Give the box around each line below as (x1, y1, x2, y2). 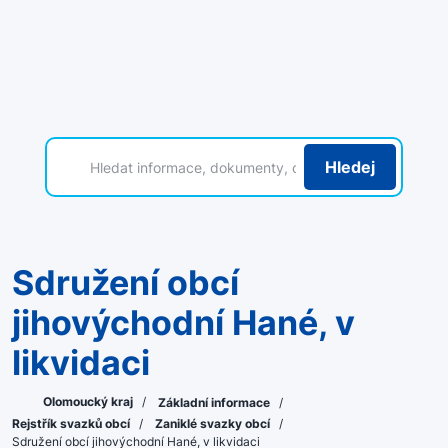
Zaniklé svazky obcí (155, 416, 273, 431)
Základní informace (158, 395, 273, 410)
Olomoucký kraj (40, 394, 136, 410)
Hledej (325, 157, 376, 177)
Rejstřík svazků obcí (12, 416, 133, 431)
